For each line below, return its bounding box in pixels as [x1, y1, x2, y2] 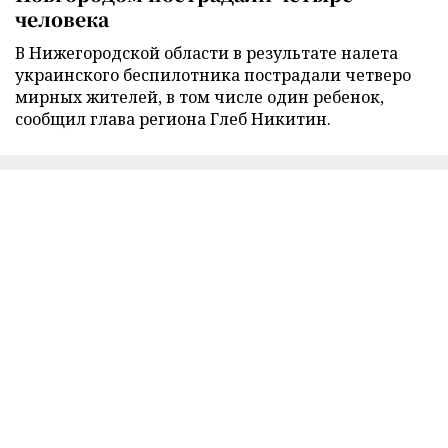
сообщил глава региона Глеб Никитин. [15, 107, 331, 130]
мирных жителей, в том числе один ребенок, [15, 85, 384, 108]
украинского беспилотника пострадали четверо [15, 63, 411, 86]
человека [15, 4, 109, 32]
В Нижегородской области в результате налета [15, 41, 398, 64]
